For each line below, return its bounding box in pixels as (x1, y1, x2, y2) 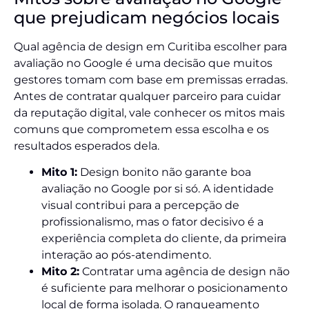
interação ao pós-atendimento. (41, 248, 211, 261)
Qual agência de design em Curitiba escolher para (14, 39, 287, 53)
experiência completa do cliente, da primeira (41, 231, 286, 245)
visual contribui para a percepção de (41, 198, 239, 212)
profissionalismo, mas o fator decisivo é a (41, 215, 263, 228)
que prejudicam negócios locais (14, 7, 279, 28)
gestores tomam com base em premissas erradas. (14, 72, 288, 86)
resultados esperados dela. (14, 139, 159, 152)
